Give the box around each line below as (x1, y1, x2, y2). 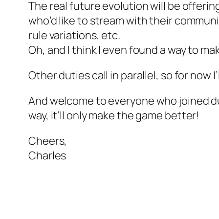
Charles (28, 148, 66, 163)
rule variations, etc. (28, 28, 120, 43)
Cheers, (28, 133, 67, 149)
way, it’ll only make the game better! (28, 108, 200, 123)
